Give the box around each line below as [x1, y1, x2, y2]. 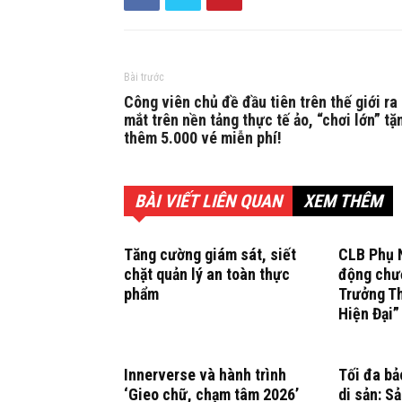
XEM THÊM [303, 190, 382, 212]
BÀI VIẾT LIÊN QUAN [135, 190, 282, 212]
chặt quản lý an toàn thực [124, 265, 290, 284]
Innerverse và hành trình [124, 365, 286, 384]
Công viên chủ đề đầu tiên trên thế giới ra [124, 92, 398, 111]
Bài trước [124, 71, 164, 83]
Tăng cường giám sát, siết [124, 245, 296, 264]
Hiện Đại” [338, 304, 399, 323]
